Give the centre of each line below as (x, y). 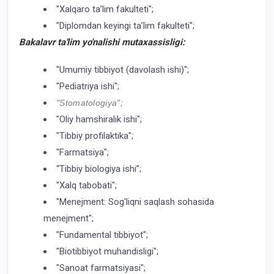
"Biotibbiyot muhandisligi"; (107, 251)
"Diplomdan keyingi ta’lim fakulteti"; (125, 25)
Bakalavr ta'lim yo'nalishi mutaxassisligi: (102, 42)
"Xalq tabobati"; (87, 185)
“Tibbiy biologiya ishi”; (99, 168)
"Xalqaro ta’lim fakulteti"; (105, 9)
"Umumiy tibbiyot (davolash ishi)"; (123, 69)
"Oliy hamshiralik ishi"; (99, 119)
